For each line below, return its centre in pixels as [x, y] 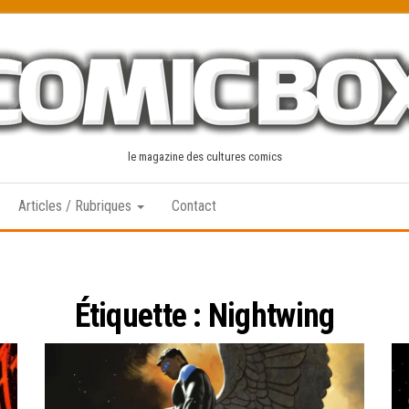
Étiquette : [141, 316]
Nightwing [271, 316]
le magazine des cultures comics [204, 157]
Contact [194, 206]
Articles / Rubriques [77, 206]
